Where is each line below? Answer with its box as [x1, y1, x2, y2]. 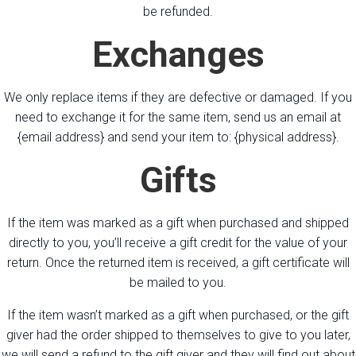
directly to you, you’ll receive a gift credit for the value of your [9, 234, 347, 250]
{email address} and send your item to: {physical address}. [17, 129, 339, 145]
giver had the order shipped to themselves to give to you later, [6, 327, 350, 342]
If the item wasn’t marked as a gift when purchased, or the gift [7, 307, 349, 323]
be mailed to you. [130, 274, 226, 290]
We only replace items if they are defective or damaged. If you [4, 89, 352, 105]
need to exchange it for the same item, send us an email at [15, 109, 341, 125]
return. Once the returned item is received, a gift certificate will [6, 254, 350, 270]
